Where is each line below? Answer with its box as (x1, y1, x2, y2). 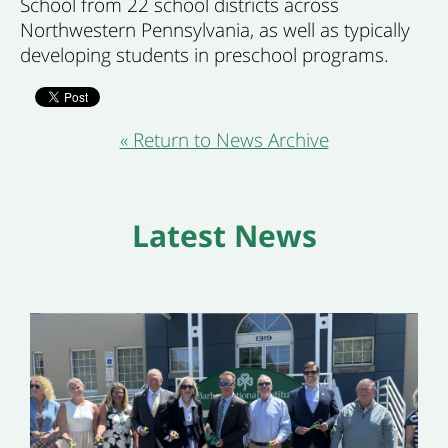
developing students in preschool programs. (20, 41, 389, 68)
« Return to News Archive (119, 126, 329, 153)
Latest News (131, 214, 317, 256)
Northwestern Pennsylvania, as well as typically (20, 16, 410, 43)
